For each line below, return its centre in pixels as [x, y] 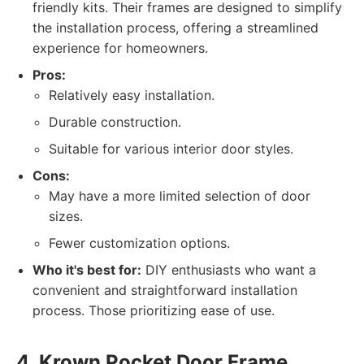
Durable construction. [115, 122]
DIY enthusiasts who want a [229, 270]
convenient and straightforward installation [165, 290]
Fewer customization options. [139, 243]
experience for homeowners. [120, 48]
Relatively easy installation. [132, 95]
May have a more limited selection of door [180, 196]
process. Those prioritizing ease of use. [154, 310]
